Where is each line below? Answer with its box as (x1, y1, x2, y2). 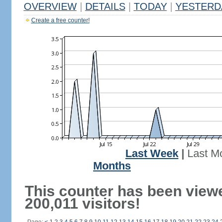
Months (93, 160, 131, 172)
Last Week (125, 148, 178, 160)
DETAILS (85, 1, 125, 12)
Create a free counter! (31, 17, 90, 24)
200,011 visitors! (24, 195, 140, 212)
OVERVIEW (23, 1, 77, 12)
